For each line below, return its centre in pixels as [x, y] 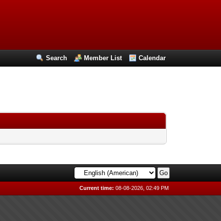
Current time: [97, 188]
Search [57, 58]
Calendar [152, 58]
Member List [103, 58]
